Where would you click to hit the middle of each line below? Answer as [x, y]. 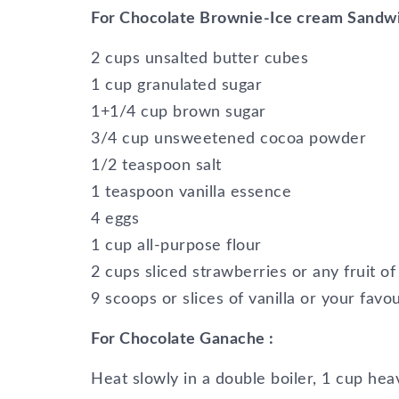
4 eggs [115, 219]
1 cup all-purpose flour [176, 246]
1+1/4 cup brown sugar [179, 112]
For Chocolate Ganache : [183, 339]
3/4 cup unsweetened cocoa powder [228, 139]
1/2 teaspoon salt [156, 166]
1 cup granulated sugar [176, 85]
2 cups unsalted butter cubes [199, 59]
